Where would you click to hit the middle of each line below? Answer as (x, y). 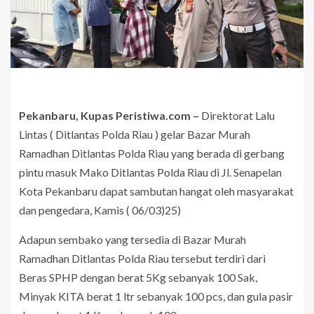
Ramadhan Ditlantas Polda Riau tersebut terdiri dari (142, 258)
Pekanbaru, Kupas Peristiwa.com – (109, 115)
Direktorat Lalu (237, 115)
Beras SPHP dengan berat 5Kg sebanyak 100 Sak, (138, 277)
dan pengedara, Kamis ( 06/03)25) (100, 210)
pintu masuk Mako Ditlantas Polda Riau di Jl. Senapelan (150, 172)
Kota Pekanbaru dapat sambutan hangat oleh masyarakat (156, 191)
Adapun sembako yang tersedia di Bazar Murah (132, 239)
